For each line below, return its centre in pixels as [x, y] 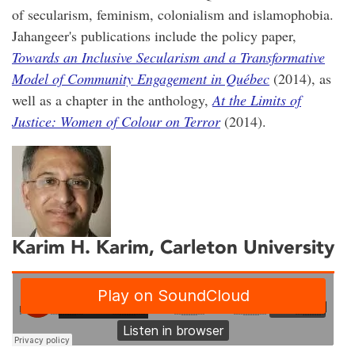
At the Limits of [257, 100]
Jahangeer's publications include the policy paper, [154, 36]
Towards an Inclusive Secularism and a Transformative [168, 57]
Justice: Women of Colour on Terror [116, 122]
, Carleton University [242, 247]
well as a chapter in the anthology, [112, 100]
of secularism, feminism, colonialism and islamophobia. [173, 15]
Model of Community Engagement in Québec [141, 79]
